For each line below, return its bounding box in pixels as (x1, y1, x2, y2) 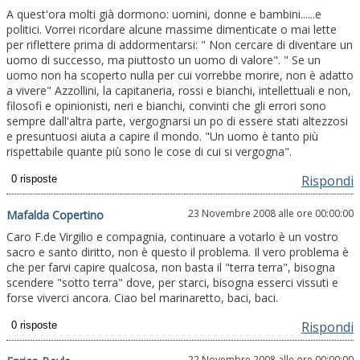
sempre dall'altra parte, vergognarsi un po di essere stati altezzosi (6, 113, 348, 129)
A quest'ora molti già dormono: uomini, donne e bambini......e (6, 6, 321, 22)
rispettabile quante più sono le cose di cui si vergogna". (6, 144, 292, 160)
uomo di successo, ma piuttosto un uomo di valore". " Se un (6, 52, 321, 68)
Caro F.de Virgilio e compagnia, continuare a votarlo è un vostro (6, 229, 338, 245)
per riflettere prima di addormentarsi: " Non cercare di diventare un (6, 37, 353, 53)
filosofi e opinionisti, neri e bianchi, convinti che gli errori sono (6, 98, 326, 114)
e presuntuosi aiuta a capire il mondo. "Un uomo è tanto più (6, 129, 318, 145)
